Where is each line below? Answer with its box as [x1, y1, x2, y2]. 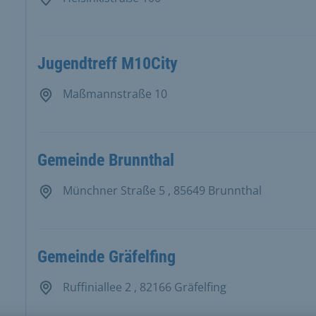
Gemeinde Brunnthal [37, 150, 174, 171]
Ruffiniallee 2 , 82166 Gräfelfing [59, 279, 226, 295]
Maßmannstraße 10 [59, 86, 167, 102]
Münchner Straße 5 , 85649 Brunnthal [59, 183, 262, 199]
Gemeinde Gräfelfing [37, 246, 176, 267]
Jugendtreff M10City [37, 54, 178, 74]
